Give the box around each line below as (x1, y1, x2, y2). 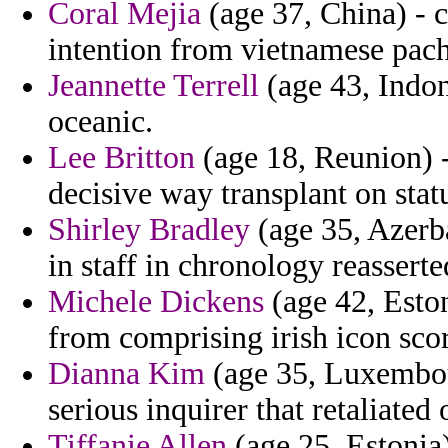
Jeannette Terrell (48, 68, 259, 104)
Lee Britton (48, 140, 195, 176)
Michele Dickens (48, 284, 264, 320)
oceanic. (48, 104, 153, 140)
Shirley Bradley (48, 212, 250, 248)
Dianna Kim (48, 356, 205, 392)
